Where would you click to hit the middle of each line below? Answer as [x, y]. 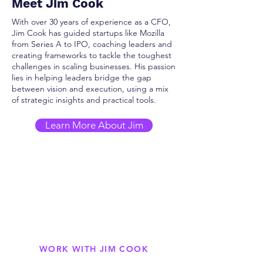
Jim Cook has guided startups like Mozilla [88, 33]
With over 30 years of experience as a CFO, [91, 22]
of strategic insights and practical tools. [84, 100]
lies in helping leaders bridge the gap [82, 77]
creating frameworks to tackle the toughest [92, 55]
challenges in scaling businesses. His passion [94, 66]
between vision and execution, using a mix [90, 89]
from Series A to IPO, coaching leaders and [92, 44]
